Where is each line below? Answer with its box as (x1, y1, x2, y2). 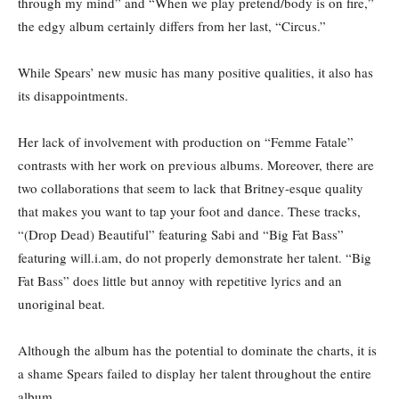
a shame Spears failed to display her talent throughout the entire (18, 364, 371, 383)
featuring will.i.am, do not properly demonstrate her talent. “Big (18, 248, 371, 267)
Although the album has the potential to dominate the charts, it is (18, 341, 377, 360)
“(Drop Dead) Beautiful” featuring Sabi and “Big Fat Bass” (18, 225, 344, 244)
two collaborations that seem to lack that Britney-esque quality (18, 179, 363, 198)
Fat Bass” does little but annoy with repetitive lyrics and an (18, 272, 342, 290)
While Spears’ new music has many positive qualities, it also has (18, 63, 373, 82)
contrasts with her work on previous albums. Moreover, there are (18, 156, 374, 175)
